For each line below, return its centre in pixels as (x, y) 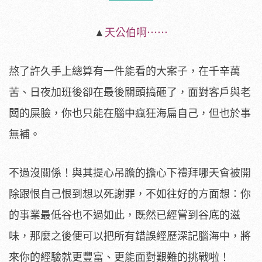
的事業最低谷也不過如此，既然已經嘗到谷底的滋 (125, 216)
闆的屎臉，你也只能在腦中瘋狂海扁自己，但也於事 (130, 114)
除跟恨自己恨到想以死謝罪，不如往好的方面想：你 (130, 194)
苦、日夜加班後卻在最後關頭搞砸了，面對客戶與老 (130, 93)
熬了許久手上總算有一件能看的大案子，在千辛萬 (125, 72)
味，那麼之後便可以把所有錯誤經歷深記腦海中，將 (130, 237)
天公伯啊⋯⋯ (136, 33)
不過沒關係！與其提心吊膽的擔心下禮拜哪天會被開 (130, 173)
